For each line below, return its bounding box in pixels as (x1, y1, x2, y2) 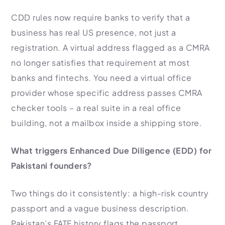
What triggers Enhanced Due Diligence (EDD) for (11, 145, 211, 156)
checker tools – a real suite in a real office (11, 102, 181, 113)
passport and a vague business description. (11, 203, 189, 213)
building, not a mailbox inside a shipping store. (11, 118, 202, 128)
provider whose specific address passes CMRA (11, 87, 202, 98)
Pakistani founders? (11, 160, 92, 171)
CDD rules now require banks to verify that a (11, 12, 190, 23)
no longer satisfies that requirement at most (11, 57, 189, 68)
